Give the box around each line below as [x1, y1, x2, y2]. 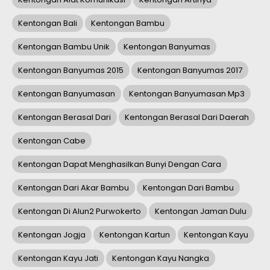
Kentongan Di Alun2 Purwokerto [18, 206, 141, 218]
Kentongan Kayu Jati [18, 253, 98, 265]
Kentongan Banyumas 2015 [18, 64, 124, 77]
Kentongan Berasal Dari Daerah [125, 111, 249, 124]
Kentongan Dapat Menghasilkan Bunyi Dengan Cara [18, 159, 221, 171]
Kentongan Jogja [18, 229, 86, 241]
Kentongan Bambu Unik [18, 41, 110, 53]
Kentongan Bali [18, 17, 77, 30]
